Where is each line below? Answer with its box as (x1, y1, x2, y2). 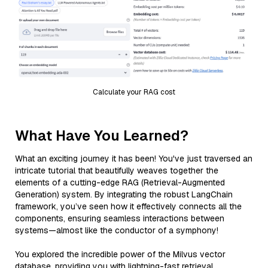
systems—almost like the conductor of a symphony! (15, 224, 218, 236)
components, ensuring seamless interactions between (15, 212, 224, 224)
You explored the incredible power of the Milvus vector (15, 248, 226, 260)
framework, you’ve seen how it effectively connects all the (15, 200, 242, 212)
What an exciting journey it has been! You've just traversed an (15, 153, 252, 164)
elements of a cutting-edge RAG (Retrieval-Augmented (15, 176, 225, 188)
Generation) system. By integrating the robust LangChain (15, 188, 233, 200)
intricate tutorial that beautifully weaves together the (15, 165, 218, 176)
